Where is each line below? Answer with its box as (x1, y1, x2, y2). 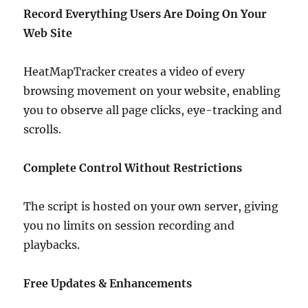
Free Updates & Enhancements (23, 276, 192, 290)
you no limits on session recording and (23, 218, 235, 232)
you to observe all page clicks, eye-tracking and (23, 102, 283, 117)
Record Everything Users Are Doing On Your (23, 6, 267, 21)
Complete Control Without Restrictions (23, 160, 243, 175)
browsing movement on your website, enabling (23, 83, 281, 98)
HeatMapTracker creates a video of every (23, 64, 245, 78)
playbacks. (23, 237, 80, 252)
